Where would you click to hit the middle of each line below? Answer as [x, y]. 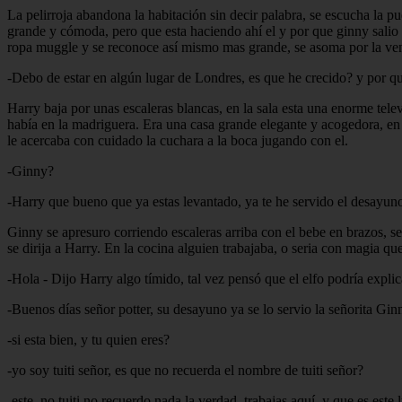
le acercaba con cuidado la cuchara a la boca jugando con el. [178, 140]
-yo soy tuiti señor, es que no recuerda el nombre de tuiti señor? [185, 370]
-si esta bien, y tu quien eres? [88, 339]
